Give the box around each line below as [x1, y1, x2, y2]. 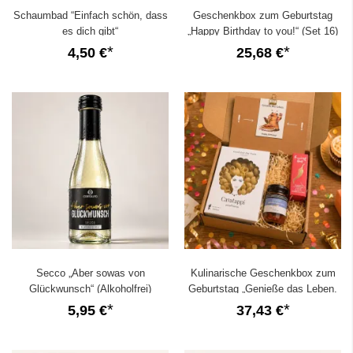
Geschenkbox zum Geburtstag [193, 9, 333, 21]
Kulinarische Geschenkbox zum [190, 266, 336, 279]
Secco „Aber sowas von [35, 266, 145, 279]
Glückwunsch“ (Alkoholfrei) [29, 282, 151, 295]
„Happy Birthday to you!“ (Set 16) [188, 24, 338, 37]
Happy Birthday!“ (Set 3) [207, 298, 318, 310]
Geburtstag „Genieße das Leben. [188, 282, 337, 295]
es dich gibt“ [62, 24, 118, 37]
